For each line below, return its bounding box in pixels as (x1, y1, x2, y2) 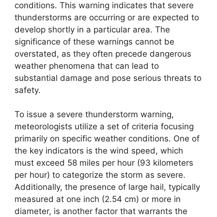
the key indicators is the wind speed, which (15, 146, 183, 156)
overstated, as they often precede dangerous (15, 48, 191, 59)
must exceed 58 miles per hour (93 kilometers (15, 158, 193, 168)
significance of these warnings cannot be (15, 36, 174, 46)
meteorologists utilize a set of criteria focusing (15, 122, 194, 132)
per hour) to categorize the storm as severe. (15, 170, 186, 180)
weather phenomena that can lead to (15, 61, 159, 71)
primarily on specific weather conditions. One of (15, 134, 200, 144)
